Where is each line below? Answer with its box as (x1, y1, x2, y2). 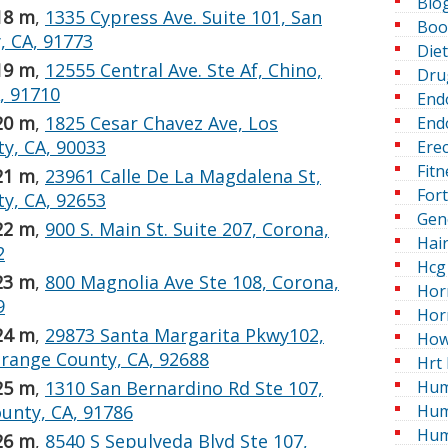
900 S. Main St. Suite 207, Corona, (45, 217, 329, 242)
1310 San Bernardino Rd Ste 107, (45, 376, 323, 401)
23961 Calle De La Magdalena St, (45, 164, 321, 189)
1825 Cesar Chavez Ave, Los (45, 111, 278, 136)
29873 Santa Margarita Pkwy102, (45, 323, 324, 348)
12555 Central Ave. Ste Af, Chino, (45, 58, 322, 83)
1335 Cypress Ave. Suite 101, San (45, 5, 322, 30)
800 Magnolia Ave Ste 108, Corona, (45, 270, 339, 295)
